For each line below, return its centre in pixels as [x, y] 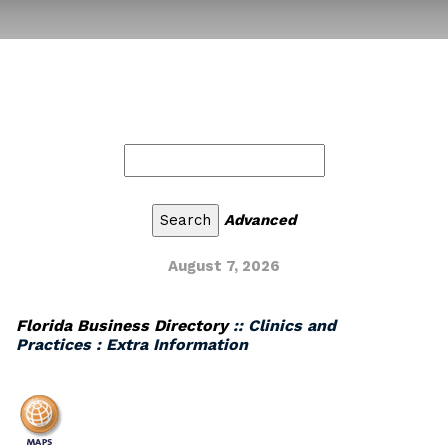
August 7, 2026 [224, 266]
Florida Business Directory [122, 325]
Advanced [260, 220]
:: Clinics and [282, 325]
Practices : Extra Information [132, 344]
